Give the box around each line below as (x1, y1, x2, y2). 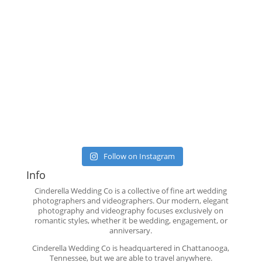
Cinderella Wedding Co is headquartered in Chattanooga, (32, 243, 230, 253)
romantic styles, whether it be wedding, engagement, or (34, 215, 227, 226)
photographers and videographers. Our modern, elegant (33, 195, 229, 206)
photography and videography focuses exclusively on (38, 205, 224, 216)
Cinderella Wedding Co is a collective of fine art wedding (35, 185, 227, 196)
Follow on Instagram (104, 151, 175, 161)
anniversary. (109, 225, 153, 236)
